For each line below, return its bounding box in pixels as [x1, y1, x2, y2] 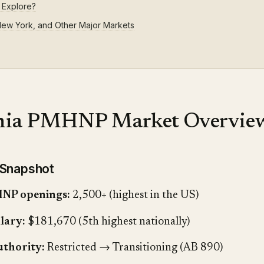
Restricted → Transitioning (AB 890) [45, 242, 223, 253]
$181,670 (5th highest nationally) [25, 216, 190, 227]
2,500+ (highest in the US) [70, 190, 199, 202]
